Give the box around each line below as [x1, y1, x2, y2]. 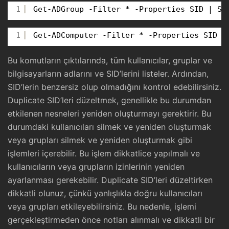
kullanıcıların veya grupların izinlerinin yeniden [8, 161, 185, 172]
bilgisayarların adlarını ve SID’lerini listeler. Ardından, [8, 68, 209, 79]
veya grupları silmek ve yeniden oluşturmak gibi [8, 134, 192, 145]
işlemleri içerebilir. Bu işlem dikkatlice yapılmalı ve [8, 148, 200, 158]
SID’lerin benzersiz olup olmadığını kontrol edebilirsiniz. [8, 81, 221, 92]
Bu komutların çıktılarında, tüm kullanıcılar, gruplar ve [8, 55, 212, 65]
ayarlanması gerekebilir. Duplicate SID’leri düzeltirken [8, 174, 213, 185]
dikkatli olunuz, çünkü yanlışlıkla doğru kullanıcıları [8, 188, 202, 198]
